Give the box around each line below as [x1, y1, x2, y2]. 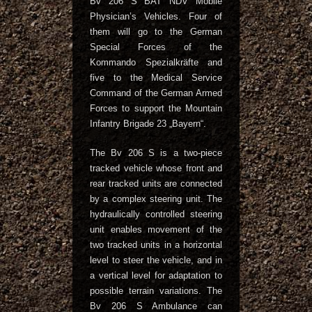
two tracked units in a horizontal [90, 240, 222, 250]
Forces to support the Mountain [90, 103, 222, 114]
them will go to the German [90, 26, 222, 37]
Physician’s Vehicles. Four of [90, 11, 222, 22]
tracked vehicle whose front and [90, 163, 222, 173]
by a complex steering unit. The [90, 194, 222, 204]
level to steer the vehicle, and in [90, 255, 222, 265]
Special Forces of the [90, 42, 222, 52]
